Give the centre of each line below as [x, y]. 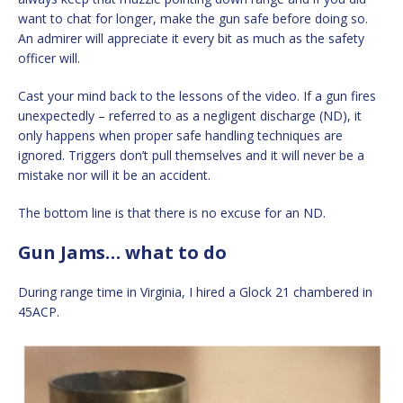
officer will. [49, 58]
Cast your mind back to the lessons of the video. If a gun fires [197, 95]
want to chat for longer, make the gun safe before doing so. [193, 18]
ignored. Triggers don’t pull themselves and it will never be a [191, 155]
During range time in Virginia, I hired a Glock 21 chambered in [195, 291]
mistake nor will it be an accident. [114, 175]
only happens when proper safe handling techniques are [180, 135]
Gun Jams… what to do [122, 252]
